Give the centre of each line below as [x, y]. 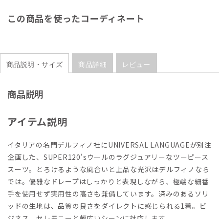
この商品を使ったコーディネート [76, 18]
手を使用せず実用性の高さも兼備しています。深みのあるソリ [108, 194]
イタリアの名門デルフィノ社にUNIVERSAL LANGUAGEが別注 [109, 145]
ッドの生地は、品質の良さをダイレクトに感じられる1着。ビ [107, 206]
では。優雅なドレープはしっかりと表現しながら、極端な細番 [108, 182]
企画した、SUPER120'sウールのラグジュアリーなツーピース [108, 157]
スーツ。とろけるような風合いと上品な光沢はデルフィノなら [109, 169]
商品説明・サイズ [35, 65]
